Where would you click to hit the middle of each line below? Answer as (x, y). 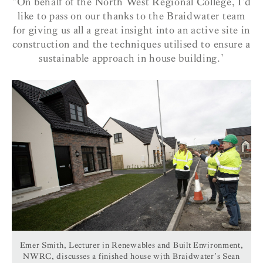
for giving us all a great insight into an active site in (131, 30)
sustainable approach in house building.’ (131, 58)
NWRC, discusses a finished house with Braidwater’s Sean (131, 256)
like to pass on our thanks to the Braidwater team (131, 16)
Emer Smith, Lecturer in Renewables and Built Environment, (131, 245)
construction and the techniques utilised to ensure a (131, 44)
